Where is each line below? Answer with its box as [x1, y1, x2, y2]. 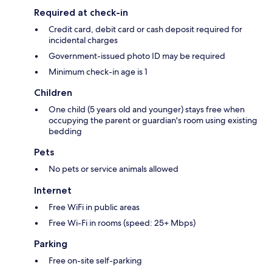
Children [34, 86, 72, 98]
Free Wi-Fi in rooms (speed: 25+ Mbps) [49, 217, 195, 228]
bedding [49, 125, 82, 137]
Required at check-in [34, 6, 128, 18]
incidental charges [49, 34, 118, 46]
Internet [34, 184, 72, 196]
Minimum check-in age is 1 [49, 66, 148, 77]
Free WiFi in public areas [49, 201, 140, 212]
